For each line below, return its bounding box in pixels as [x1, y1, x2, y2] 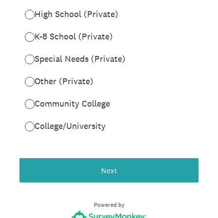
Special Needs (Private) [35, 53, 126, 64]
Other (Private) [35, 75, 93, 87]
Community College [35, 98, 110, 109]
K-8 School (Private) [35, 31, 113, 42]
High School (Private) [35, 8, 118, 19]
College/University [35, 120, 106, 131]
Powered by [93, 201, 125, 209]
